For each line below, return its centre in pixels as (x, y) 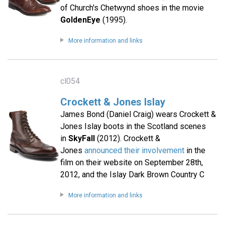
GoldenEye (80, 20)
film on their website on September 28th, (131, 163)
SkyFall (81, 139)
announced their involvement (134, 151)
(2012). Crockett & (127, 139)
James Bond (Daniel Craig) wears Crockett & (138, 115)
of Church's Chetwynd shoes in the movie (132, 8)
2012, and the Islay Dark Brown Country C (132, 175)
